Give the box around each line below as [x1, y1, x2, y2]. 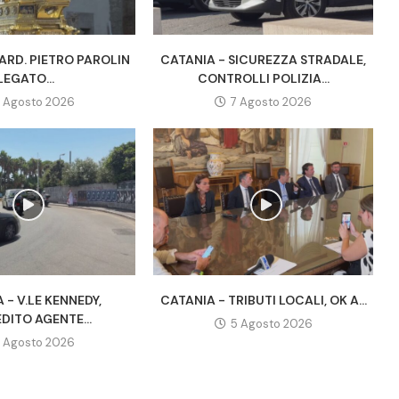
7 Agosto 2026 [231, 94, 313, 110]
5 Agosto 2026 [230, 315, 313, 331]
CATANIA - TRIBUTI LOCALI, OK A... [159, 291, 367, 308]
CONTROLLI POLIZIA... [197, 70, 330, 87]
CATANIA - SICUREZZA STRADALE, [160, 52, 367, 69]
